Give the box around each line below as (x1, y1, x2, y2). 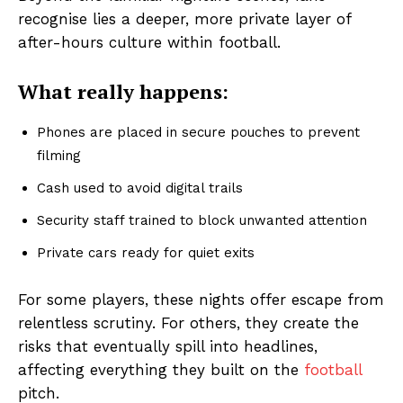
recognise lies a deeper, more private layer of (18, 10, 351, 29)
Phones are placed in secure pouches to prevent (37, 124, 360, 141)
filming (37, 148, 81, 165)
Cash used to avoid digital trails (37, 180, 243, 197)
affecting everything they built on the (18, 361, 299, 380)
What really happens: (18, 78, 228, 105)
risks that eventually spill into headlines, (18, 337, 318, 356)
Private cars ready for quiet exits (37, 245, 255, 262)
